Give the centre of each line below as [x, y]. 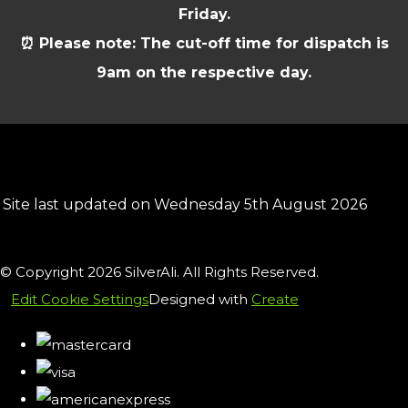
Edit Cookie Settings [80, 299]
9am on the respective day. [204, 72]
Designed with [200, 299]
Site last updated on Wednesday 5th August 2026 [185, 204]
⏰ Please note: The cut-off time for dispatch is [204, 43]
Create [275, 299]
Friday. [204, 14]
